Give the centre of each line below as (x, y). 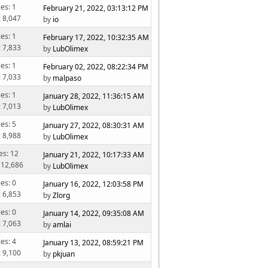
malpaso (67, 78)
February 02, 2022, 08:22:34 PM (96, 66)
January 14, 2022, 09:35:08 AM (94, 213)
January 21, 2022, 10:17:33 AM (94, 154)
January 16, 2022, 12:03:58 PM (94, 184)
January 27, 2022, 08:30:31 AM (94, 125)
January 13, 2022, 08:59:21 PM (94, 242)
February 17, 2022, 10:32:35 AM (96, 37)
